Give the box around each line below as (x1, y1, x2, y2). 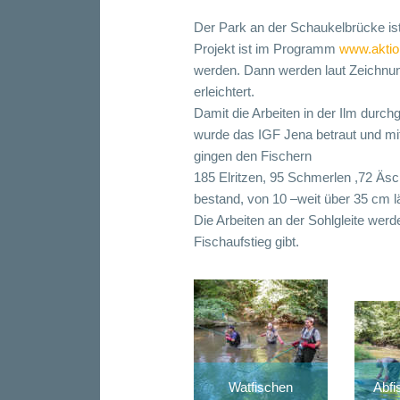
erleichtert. (194, 83, 254, 99)
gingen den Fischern (194, 147, 312, 163)
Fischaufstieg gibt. (194, 233, 299, 249)
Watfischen (229, 379, 293, 396)
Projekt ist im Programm (194, 40, 339, 56)
